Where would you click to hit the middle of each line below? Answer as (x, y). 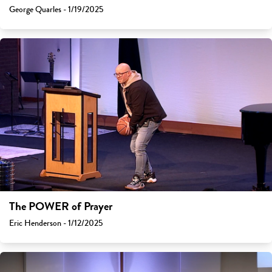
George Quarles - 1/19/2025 (56, 10)
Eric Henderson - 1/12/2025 (56, 223)
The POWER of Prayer (61, 207)
